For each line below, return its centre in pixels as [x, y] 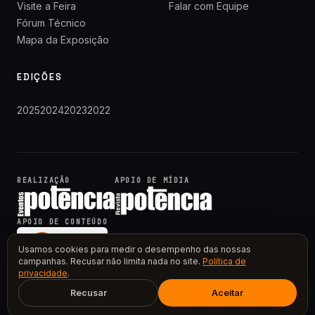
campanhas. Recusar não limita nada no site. [110, 261]
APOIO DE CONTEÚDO [63, 222]
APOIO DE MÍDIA [152, 180]
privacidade [43, 273]
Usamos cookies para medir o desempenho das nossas [135, 249]
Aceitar [227, 293]
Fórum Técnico [51, 23]
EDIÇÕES [40, 77]
